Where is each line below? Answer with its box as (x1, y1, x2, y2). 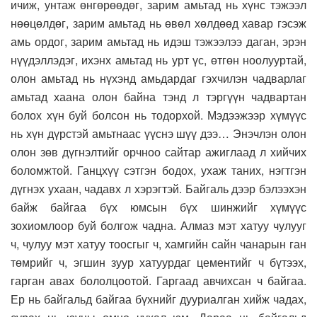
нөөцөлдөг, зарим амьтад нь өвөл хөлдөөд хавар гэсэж (11, 15, 306, 32)
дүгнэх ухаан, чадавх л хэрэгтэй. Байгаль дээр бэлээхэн (11, 180, 306, 197)
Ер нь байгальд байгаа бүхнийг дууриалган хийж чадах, (11, 291, 306, 308)
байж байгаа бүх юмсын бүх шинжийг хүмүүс (11, 199, 306, 216)
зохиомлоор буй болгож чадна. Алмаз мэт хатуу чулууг (11, 217, 306, 234)
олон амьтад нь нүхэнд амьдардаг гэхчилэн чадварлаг (11, 70, 306, 87)
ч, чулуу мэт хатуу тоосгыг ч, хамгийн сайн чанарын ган (11, 236, 306, 253)
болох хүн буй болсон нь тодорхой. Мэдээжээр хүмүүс (11, 107, 306, 124)
